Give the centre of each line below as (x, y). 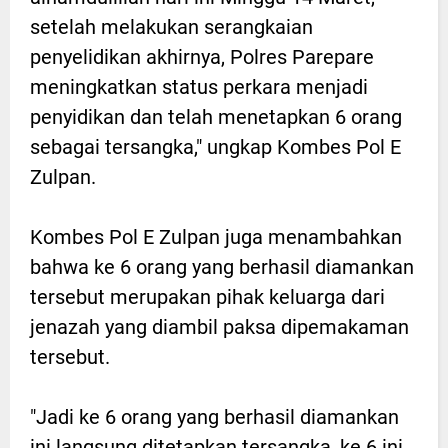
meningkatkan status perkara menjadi (199, 86)
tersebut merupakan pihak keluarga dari (207, 296)
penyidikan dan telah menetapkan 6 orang (216, 116)
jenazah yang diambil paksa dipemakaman (219, 326)
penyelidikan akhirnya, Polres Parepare (202, 56)
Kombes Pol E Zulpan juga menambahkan (216, 236)
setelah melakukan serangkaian (171, 26)
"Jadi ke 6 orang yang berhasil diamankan (214, 416)
